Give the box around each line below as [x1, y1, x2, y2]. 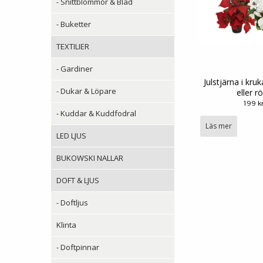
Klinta [56, 219, 76, 230]
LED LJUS [56, 130, 86, 141]
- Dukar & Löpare [56, 85, 116, 96]
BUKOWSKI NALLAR [56, 152, 123, 163]
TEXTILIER [56, 41, 89, 52]
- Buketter [56, 18, 91, 29]
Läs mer [205, 120, 232, 131]
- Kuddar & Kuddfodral [56, 107, 136, 119]
